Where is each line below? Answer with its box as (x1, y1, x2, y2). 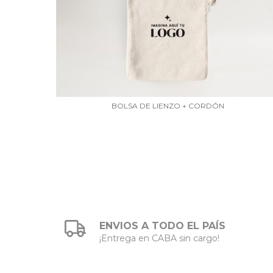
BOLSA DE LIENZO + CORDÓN (111, 101, 224, 110)
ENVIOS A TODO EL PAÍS (99, 219, 226, 232)
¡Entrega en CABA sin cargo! (99, 232, 220, 244)
